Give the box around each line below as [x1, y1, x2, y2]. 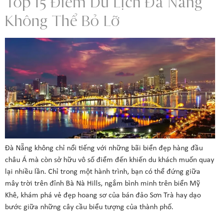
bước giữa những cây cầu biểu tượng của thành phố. [5, 203, 173, 211]
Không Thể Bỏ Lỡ [5, 11, 120, 31]
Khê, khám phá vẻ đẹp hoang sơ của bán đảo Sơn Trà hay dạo [5, 191, 201, 199]
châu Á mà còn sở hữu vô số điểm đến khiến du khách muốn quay [5, 156, 214, 164]
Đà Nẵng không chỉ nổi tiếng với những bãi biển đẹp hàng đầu [5, 144, 203, 152]
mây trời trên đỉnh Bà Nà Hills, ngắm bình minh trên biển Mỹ [5, 179, 200, 188]
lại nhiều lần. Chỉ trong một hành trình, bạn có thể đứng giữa [5, 167, 200, 176]
